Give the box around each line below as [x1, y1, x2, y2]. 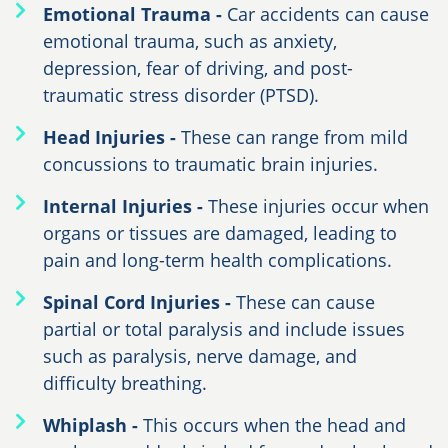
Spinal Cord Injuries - [42, 289, 236, 314]
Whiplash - [42, 412, 143, 437]
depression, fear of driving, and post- [42, 55, 353, 80]
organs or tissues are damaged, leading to [42, 220, 397, 245]
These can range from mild [180, 124, 408, 149]
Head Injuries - [42, 124, 181, 149]
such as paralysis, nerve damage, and [42, 343, 357, 368]
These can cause [235, 289, 375, 314]
